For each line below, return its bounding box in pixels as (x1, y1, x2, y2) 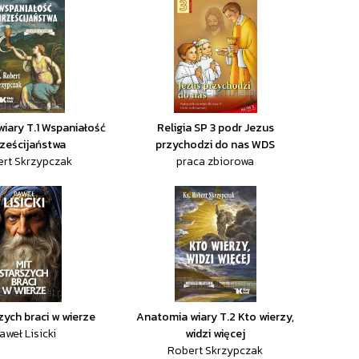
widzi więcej (185, 325, 246, 342)
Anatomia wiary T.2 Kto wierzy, (136, 309, 295, 325)
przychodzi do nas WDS (155, 136, 276, 153)
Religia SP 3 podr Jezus (156, 119, 274, 136)
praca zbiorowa (176, 153, 255, 170)
